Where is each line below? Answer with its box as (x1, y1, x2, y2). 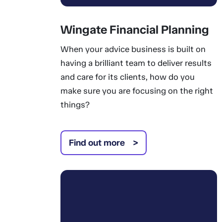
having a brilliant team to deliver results (60, 58, 212, 68)
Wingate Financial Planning (60, 22, 209, 37)
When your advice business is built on (60, 44, 206, 54)
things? (60, 100, 90, 110)
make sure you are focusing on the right (60, 86, 213, 96)
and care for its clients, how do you (60, 72, 195, 82)
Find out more (68, 137, 125, 148)
